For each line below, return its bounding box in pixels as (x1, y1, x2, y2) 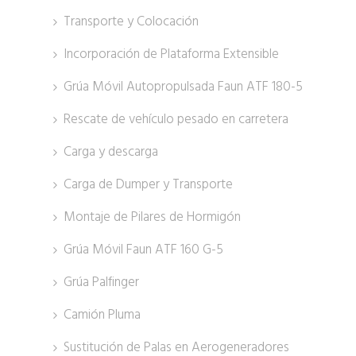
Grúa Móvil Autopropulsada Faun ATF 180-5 (63, 77, 303, 96)
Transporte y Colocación (63, 12, 199, 31)
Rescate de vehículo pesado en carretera (63, 110, 288, 129)
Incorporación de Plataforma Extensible (63, 44, 279, 64)
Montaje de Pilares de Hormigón (63, 207, 241, 226)
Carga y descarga (63, 142, 158, 161)
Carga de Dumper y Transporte (63, 175, 233, 194)
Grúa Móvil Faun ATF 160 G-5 (63, 240, 223, 259)
